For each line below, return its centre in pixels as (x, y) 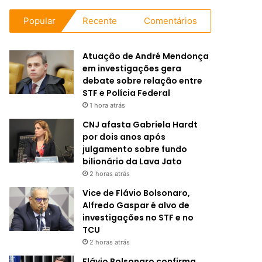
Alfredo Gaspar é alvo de (136, 205)
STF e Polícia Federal (127, 93)
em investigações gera (132, 68)
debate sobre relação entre (143, 81)
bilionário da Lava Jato (132, 161)
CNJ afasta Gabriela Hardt (140, 125)
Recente (100, 21)
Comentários (171, 21)
